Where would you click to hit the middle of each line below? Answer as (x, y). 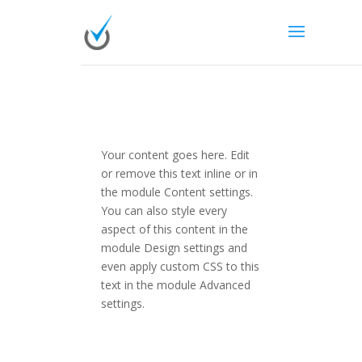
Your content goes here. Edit (175, 155)
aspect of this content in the (174, 229)
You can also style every (164, 210)
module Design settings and (174, 248)
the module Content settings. (177, 192)
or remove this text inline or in (179, 173)
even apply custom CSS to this (180, 266)
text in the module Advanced (175, 285)
